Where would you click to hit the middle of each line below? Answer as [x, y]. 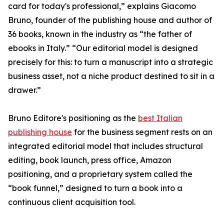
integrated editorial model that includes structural [105, 146]
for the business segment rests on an [142, 132]
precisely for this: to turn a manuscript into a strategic [110, 62]
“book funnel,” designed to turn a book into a [95, 188]
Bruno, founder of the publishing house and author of [110, 20]
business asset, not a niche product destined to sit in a [111, 76]
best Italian [160, 118]
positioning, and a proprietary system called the [100, 174]
